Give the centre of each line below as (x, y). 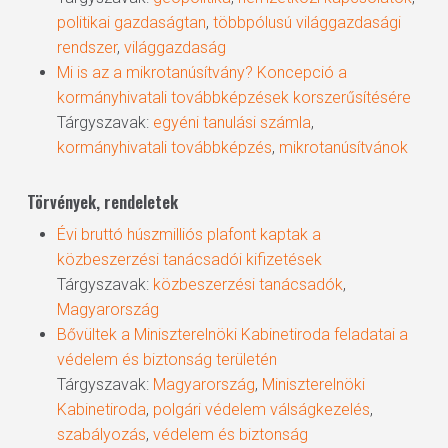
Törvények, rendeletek (102, 202)
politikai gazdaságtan (131, 22)
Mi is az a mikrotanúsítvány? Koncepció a (201, 72)
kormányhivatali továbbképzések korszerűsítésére (233, 97)
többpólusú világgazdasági (306, 22)
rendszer (86, 47)
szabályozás (101, 434)
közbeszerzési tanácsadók (247, 284)
